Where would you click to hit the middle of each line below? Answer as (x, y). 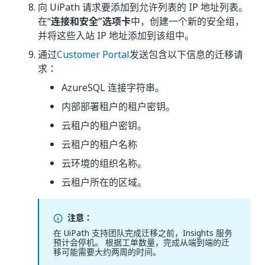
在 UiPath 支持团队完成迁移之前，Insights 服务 (143, 233)
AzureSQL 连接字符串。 (113, 88)
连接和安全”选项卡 (91, 21)
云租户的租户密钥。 (104, 125)
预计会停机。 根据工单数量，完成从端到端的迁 (141, 242)
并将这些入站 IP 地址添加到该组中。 (116, 35)
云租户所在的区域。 (104, 182)
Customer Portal (93, 54)
